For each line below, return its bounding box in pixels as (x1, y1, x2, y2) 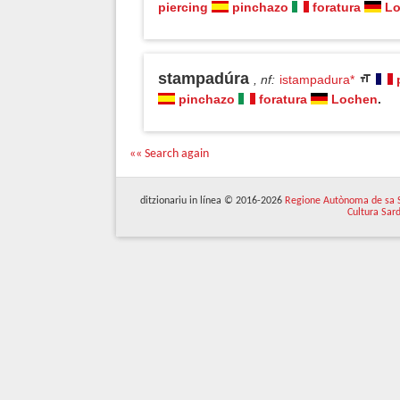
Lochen (331, 92, 378, 106)
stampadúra (158, 70, 249, 87)
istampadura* (279, 72, 355, 87)
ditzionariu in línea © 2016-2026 (140, 196, 285, 206)
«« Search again (129, 147, 209, 161)
